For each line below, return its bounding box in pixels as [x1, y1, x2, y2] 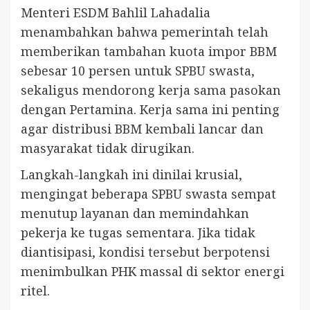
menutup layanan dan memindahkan [21, 204, 249, 221]
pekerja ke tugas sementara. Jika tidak [21, 224, 255, 241]
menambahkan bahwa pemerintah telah [21, 23, 268, 40]
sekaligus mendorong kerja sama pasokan [21, 81, 281, 98]
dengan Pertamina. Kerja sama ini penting [21, 100, 280, 118]
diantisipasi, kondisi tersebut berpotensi [21, 243, 270, 260]
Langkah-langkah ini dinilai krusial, [21, 165, 242, 183]
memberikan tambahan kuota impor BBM [21, 42, 277, 60]
